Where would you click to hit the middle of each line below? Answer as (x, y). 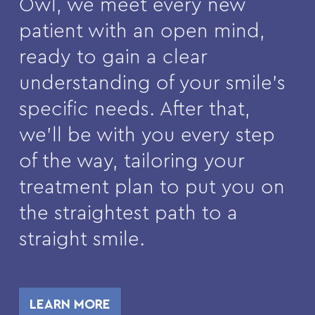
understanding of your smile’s (152, 83)
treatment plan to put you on (152, 187)
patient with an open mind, (142, 31)
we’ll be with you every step (147, 135)
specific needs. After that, (134, 109)
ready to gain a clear (113, 57)
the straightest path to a (128, 213)
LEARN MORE (70, 305)
